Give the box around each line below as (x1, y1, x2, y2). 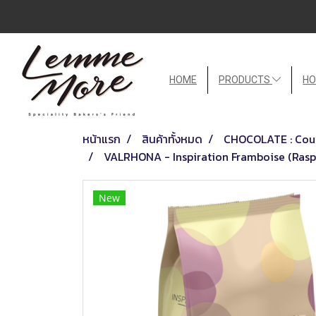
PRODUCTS (219, 73, 272, 85)
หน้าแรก (83, 130, 121, 147)
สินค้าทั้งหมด (142, 130, 202, 147)
